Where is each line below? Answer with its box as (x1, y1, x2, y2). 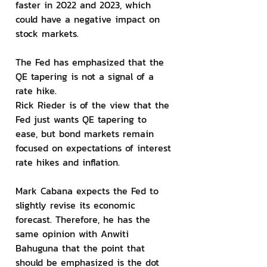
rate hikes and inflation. (15, 155, 120, 169)
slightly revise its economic (15, 198, 139, 212)
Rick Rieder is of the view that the (15, 98, 173, 112)
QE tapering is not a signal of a (15, 69, 157, 83)
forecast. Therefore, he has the (15, 212, 154, 226)
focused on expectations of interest (15, 141, 175, 155)
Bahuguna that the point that (15, 241, 148, 255)
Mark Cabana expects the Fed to (15, 184, 162, 198)
